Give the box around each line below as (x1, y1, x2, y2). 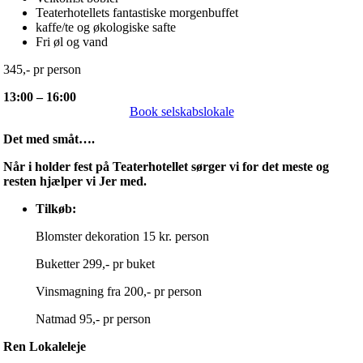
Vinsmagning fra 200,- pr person (35, 284, 202, 298)
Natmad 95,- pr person (35, 311, 151, 326)
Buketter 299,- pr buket (35, 256, 155, 271)
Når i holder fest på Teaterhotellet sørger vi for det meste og (2, 159, 329, 173)
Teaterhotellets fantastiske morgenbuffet (35, 5, 238, 19)
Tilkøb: (35, 201, 76, 216)
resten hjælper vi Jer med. (2, 173, 147, 188)
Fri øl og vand (35, 34, 108, 49)
